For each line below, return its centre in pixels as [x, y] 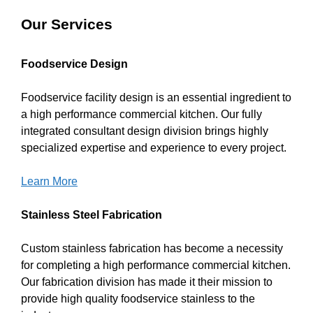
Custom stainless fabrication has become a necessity [152, 248]
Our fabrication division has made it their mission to [147, 282]
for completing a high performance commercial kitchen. [156, 265]
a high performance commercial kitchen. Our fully [141, 114]
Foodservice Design [74, 64]
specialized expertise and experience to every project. [154, 147]
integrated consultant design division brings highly [145, 131]
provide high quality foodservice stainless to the [138, 298]
